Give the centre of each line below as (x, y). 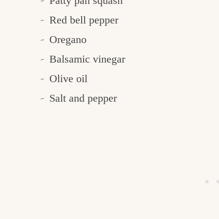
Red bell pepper (84, 20)
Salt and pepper (83, 98)
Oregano (68, 40)
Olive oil (69, 79)
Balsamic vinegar (88, 59)
